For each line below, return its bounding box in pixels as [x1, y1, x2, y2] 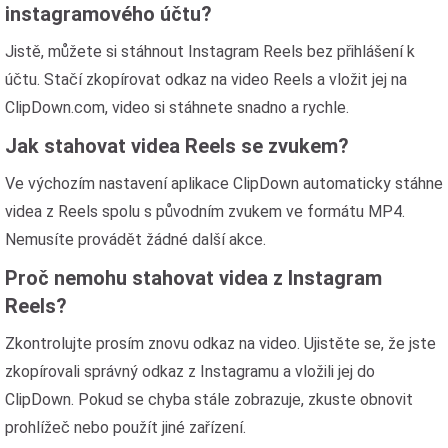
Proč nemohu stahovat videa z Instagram [5, 266, 382, 290]
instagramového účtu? [5, 2, 212, 26]
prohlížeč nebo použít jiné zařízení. [5, 418, 246, 437]
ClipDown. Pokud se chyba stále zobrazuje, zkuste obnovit [5, 390, 413, 409]
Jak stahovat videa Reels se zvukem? [5, 134, 349, 158]
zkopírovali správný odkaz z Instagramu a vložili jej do [5, 362, 375, 381]
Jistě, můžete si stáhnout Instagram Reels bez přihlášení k [5, 42, 415, 61]
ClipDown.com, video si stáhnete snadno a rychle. [5, 98, 349, 117]
